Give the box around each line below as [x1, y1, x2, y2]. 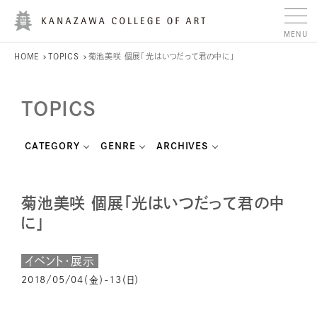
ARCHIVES [156, 142, 208, 151]
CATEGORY [25, 142, 80, 151]
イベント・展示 [25, 255, 95, 267]
